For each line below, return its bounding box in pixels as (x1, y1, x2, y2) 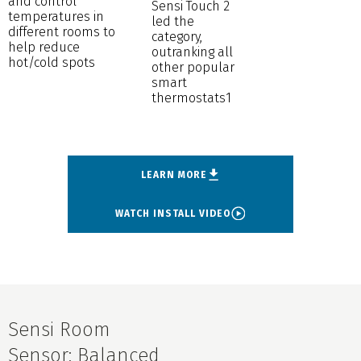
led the (151, 13, 195, 29)
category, (151, 28, 203, 44)
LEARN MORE (141, 168, 208, 180)
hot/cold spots (8, 54, 95, 70)
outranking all (151, 44, 234, 60)
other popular (151, 59, 235, 75)
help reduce (8, 39, 80, 55)
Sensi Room (8, 317, 110, 341)
